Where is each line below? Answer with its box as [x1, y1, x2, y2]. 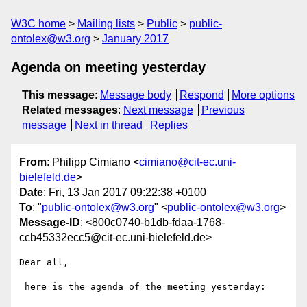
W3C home [11, 18, 66, 29]
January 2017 [102, 33, 169, 45]
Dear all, [19, 257, 69, 268]
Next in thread [74, 119, 143, 131]
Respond [179, 89, 224, 101]
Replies [150, 119, 188, 131]
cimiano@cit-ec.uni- [139, 156, 236, 169]
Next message [123, 104, 193, 116]
